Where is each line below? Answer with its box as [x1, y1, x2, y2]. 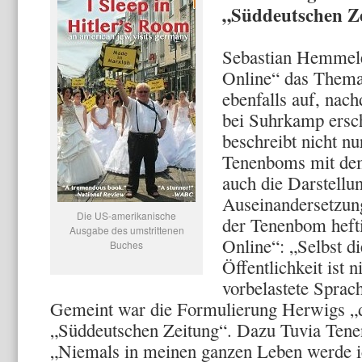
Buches [110, 238, 143, 251]
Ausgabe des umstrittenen [69, 223, 184, 237]
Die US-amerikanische [77, 208, 176, 222]
